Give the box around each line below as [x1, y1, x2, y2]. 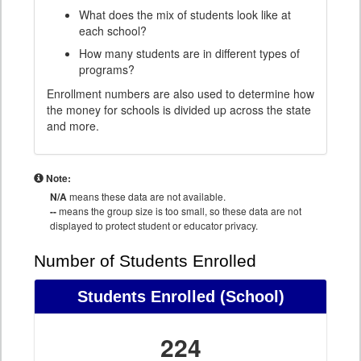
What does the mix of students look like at [79, 6, 291, 23]
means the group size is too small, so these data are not [56, 204, 301, 218]
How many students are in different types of [79, 45, 300, 62]
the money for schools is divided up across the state [47, 102, 311, 118]
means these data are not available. [67, 189, 226, 204]
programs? [79, 61, 135, 78]
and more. [47, 118, 99, 135]
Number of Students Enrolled [34, 251, 256, 272]
